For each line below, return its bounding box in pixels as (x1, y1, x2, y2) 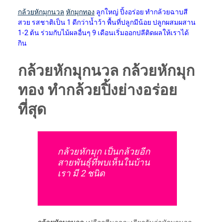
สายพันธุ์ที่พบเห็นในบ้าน (57, 157, 150, 168)
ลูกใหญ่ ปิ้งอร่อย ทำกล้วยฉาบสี (94, 8, 188, 16)
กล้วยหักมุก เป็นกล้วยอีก (57, 146, 150, 157)
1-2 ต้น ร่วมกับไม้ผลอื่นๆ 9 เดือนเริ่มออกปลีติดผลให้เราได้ (17, 29, 189, 37)
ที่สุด (17, 101, 46, 118)
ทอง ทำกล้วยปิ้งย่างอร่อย (17, 81, 177, 99)
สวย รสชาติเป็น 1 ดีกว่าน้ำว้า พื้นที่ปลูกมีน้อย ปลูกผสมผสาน (17, 18, 196, 27)
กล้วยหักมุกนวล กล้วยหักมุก (17, 62, 195, 80)
